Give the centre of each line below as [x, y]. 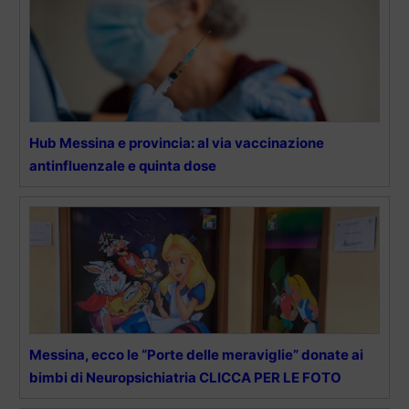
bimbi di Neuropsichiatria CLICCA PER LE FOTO [185, 378]
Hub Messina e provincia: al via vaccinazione [177, 143]
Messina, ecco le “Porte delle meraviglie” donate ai [196, 355]
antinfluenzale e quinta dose [123, 166]
